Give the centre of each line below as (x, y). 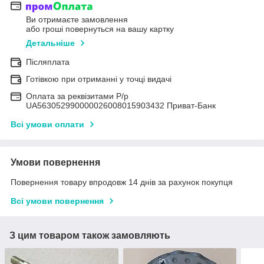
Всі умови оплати (47, 124)
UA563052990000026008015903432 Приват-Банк (121, 105)
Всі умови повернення (57, 201)
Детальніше (50, 43)
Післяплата (48, 62)
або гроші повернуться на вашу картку (100, 29)
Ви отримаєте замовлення (77, 19)
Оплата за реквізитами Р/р (77, 96)
